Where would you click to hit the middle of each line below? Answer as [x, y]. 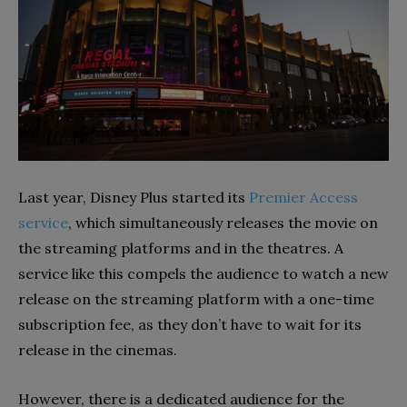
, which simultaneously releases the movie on [223, 222]
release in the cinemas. [98, 349]
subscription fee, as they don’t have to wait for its [190, 324]
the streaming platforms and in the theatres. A [181, 248]
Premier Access [303, 197]
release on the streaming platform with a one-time [196, 298]
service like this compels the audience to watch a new [203, 273]
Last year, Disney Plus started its [134, 197]
